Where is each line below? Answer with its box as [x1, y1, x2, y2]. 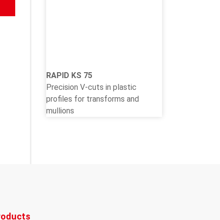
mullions [46, 106, 74, 115]
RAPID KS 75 [46, 70, 92, 80]
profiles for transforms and [46, 94, 139, 104]
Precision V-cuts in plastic [46, 82, 137, 92]
